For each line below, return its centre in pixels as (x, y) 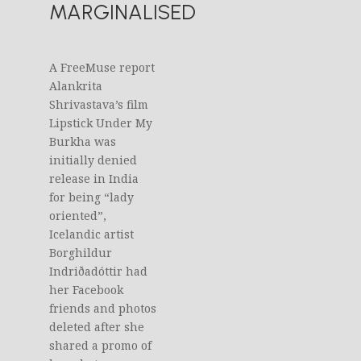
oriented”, (78, 216)
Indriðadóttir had (99, 272)
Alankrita (76, 86)
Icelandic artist (92, 234)
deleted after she (97, 327)
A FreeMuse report (102, 68)
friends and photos (103, 309)
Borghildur (81, 253)
